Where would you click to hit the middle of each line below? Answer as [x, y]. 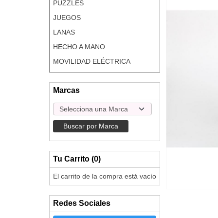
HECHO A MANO [79, 47]
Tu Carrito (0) [77, 159]
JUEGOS [67, 18]
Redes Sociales [82, 203]
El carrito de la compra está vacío [104, 176]
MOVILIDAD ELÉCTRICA [91, 62]
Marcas [66, 91]
